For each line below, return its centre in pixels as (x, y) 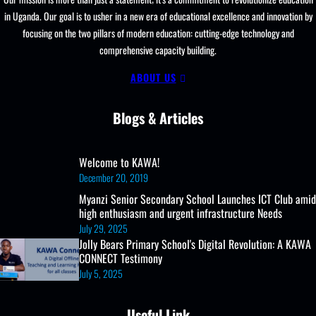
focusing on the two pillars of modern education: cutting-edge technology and (158, 32)
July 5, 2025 (101, 274)
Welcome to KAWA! (119, 163)
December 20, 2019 (114, 178)
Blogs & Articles (158, 117)
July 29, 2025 (103, 229)
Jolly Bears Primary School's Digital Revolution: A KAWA (195, 244)
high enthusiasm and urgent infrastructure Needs (181, 213)
